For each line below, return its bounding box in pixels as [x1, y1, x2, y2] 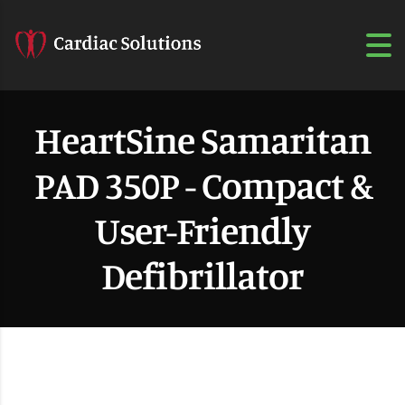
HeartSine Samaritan [34, 116, 371, 163]
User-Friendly [95, 206, 310, 253]
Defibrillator [101, 251, 304, 298]
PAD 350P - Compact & [33, 161, 372, 208]
